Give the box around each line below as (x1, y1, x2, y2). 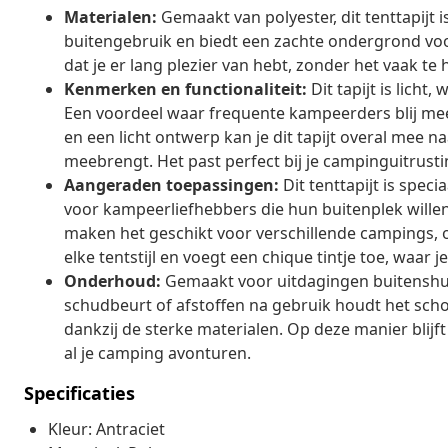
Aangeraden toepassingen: (64, 173, 279, 196)
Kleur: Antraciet (48, 417, 165, 440)
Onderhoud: (64, 269, 161, 292)
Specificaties (24, 380, 135, 405)
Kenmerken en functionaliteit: (64, 77, 307, 100)
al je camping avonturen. (64, 341, 251, 364)
